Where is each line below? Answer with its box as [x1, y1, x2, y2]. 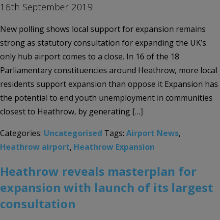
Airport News [126, 127, 179, 138]
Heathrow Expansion [74, 141, 155, 152]
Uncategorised [44, 127, 102, 138]
